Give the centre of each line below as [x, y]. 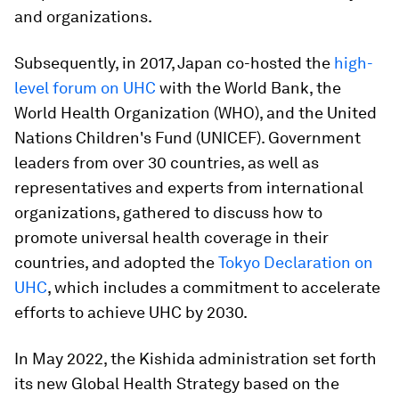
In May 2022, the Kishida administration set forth [195, 358]
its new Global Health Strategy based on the [177, 383]
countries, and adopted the [116, 262]
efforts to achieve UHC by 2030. [131, 312]
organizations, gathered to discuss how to [168, 212]
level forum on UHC [85, 88]
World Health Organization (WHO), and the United [195, 113]
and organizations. [83, 16]
